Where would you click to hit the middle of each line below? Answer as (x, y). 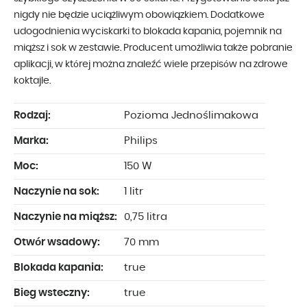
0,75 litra (146, 217)
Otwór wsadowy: (57, 243)
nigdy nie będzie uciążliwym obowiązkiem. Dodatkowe (139, 15)
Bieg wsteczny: (52, 293)
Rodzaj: (32, 116)
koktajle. (32, 81)
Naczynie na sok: (57, 192)
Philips (141, 141)
